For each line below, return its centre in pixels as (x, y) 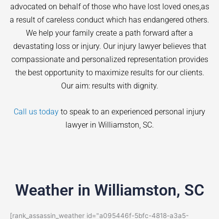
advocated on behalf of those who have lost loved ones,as (109, 7)
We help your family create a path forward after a (109, 33)
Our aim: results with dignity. (109, 86)
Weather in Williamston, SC (109, 190)
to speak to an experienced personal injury (132, 111)
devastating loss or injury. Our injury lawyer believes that (109, 46)
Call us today (36, 111)
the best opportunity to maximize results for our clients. (109, 73)
